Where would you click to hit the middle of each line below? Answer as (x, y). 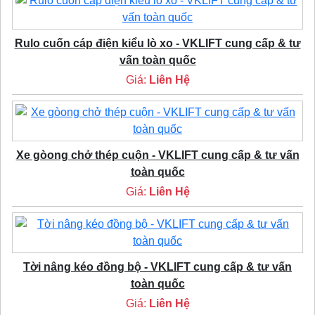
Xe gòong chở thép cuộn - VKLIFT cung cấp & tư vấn (157, 155)
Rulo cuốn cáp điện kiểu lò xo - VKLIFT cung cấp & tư (157, 43)
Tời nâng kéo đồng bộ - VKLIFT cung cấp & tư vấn (157, 266)
